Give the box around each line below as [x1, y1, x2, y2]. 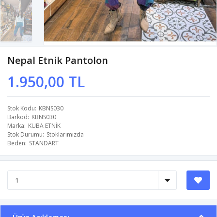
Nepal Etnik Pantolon [7, 54, 108, 67]
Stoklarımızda [46, 130, 84, 139]
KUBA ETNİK [28, 122, 61, 130]
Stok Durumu [7, 130, 43, 139]
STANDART [29, 139, 59, 148]
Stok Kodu [7, 104, 35, 113]
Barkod [7, 113, 28, 122]
